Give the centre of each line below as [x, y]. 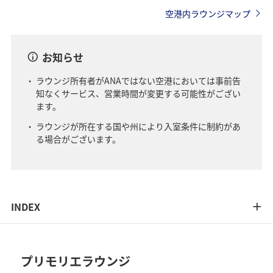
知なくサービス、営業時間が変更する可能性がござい [138, 93]
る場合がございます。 [78, 139]
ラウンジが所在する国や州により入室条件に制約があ [138, 126]
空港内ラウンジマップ [207, 13]
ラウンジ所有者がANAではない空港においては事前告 [138, 80]
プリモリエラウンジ [76, 261]
